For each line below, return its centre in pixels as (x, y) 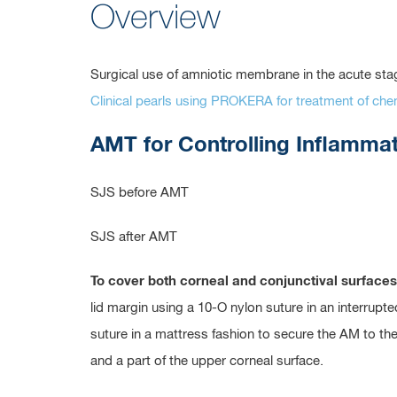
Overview (156, 19)
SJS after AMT (134, 237)
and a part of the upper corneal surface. (207, 361)
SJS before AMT (140, 193)
